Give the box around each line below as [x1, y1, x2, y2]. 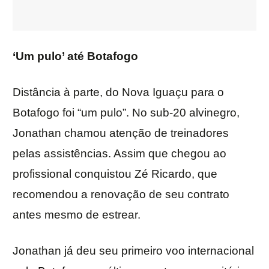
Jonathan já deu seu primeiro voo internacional [13, 244, 254, 258]
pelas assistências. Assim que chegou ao [13, 147, 226, 160]
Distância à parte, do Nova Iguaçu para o [13, 86, 224, 99]
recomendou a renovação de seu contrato [13, 188, 229, 201]
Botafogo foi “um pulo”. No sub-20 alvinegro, [13, 106, 240, 119]
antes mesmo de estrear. [13, 208, 141, 222]
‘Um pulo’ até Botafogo [13, 50, 138, 63]
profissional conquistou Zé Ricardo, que [13, 168, 217, 181]
